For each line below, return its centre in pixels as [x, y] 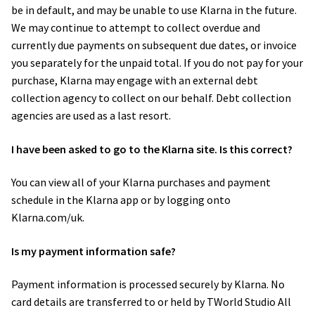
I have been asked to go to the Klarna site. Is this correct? [153, 149]
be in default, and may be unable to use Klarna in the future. [154, 9]
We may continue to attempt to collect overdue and [136, 27]
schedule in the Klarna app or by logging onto [121, 200]
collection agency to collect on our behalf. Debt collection [151, 97]
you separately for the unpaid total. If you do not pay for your [157, 62]
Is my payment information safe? [95, 251]
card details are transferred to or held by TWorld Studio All [151, 302]
